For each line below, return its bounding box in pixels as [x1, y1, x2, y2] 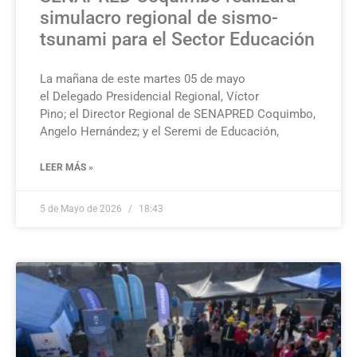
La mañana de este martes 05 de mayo [40, 72, 245, 87]
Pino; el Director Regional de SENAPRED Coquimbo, [40, 107, 316, 122]
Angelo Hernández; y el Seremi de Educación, [40, 124, 279, 139]
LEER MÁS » [40, 162, 93, 174]
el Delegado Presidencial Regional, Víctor [40, 89, 259, 104]
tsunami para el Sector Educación [40, 29, 315, 51]
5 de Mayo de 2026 [40, 203, 124, 215]
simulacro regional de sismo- [40, 7, 278, 29]
